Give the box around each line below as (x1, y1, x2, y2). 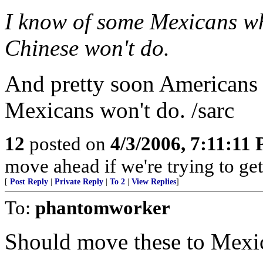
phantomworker (35, 197, 170, 218)
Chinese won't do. (5, 35, 170, 60)
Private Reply (55, 177, 103, 186)
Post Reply (10, 177, 48, 186)
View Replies (131, 177, 176, 186)
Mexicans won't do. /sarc (5, 97, 234, 123)
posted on (25, 133, 110, 154)
